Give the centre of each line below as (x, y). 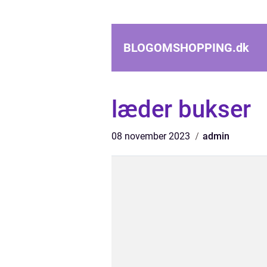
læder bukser (181, 109)
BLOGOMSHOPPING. (180, 48)
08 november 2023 (152, 136)
